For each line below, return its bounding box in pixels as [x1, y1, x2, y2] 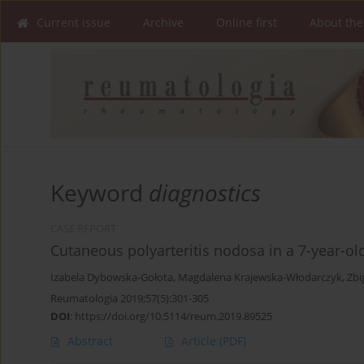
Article [181, 333, 219, 349]
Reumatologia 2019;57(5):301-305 [50, 291, 209, 306]
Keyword [50, 177, 149, 209]
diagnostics [149, 177, 261, 209]
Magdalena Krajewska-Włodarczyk [178, 271, 342, 285]
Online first [216, 15, 277, 30]
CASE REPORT [50, 222, 116, 236]
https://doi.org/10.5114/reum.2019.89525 [75, 309, 272, 324]
